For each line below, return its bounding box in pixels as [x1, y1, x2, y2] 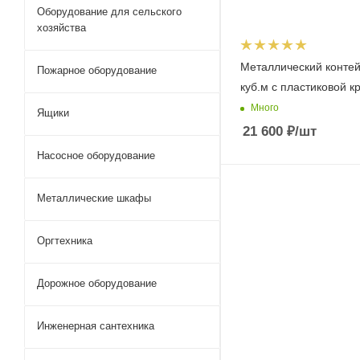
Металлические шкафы [37, 192, 151, 204]
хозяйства [37, 22, 86, 34]
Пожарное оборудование [37, 64, 157, 76]
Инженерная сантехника [37, 320, 154, 332]
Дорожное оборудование [37, 277, 157, 289]
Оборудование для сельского [37, 6, 182, 18]
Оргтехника [37, 235, 92, 247]
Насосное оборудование [37, 149, 155, 162]
